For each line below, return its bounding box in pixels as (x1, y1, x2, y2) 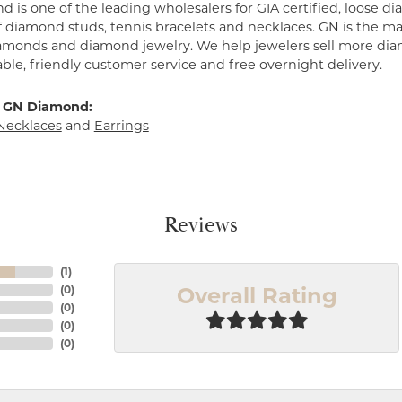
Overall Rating (176, 283, 337, 310)
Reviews (164, 212, 238, 240)
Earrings (93, 118, 149, 135)
